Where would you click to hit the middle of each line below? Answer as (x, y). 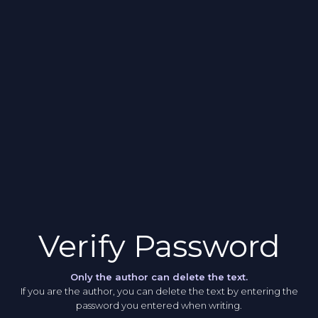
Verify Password (159, 246)
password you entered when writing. (159, 305)
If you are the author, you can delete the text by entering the (159, 291)
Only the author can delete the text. (159, 276)
